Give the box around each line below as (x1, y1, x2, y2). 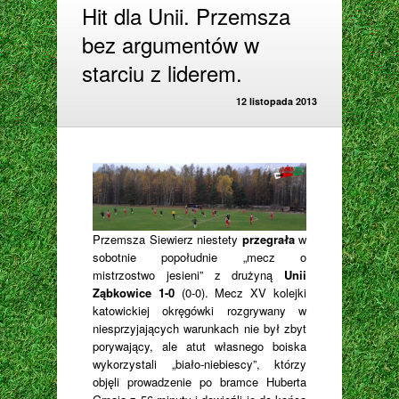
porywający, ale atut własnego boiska (93, 337, 306, 354)
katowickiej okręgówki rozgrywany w (93, 301, 306, 319)
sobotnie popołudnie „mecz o (93, 248, 306, 265)
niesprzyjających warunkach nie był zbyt (93, 319, 306, 337)
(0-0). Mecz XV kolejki (174, 283, 307, 301)
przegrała (241, 230, 295, 248)
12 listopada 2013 (236, 94, 317, 108)
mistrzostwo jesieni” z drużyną (93, 265, 284, 283)
